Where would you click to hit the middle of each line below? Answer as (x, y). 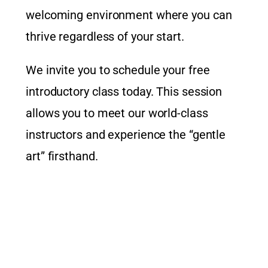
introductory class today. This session (124, 92)
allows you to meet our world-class (117, 113)
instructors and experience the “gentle (126, 135)
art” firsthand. (62, 156)
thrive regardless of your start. (105, 37)
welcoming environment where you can (129, 15)
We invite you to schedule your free (118, 70)
